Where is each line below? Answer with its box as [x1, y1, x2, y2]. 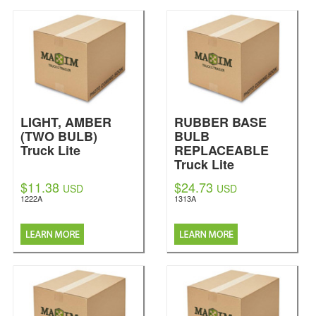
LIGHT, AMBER [20, 113, 111, 131]
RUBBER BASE [174, 113, 267, 131]
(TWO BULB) [20, 127, 97, 145]
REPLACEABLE [174, 141, 269, 159]
